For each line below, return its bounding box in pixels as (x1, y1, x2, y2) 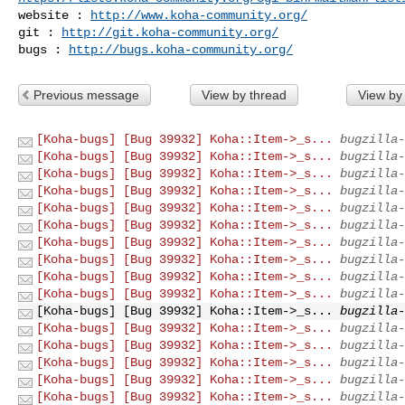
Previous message (33, 87, 139, 102)
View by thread (201, 87, 287, 102)
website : (18, 7, 90, 23)
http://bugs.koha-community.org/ (69, 42, 293, 57)
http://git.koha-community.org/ (61, 24, 278, 40)
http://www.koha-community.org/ (90, 7, 307, 23)
